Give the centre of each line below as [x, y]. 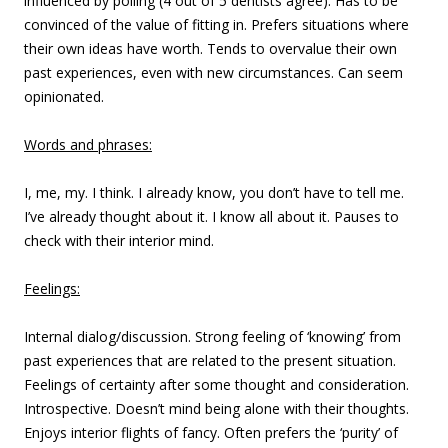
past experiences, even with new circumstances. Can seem [213, 72]
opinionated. [64, 96]
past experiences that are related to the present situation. [210, 360]
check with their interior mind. [119, 240]
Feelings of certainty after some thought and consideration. [216, 384]
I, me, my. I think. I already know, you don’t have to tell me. [214, 192]
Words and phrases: [88, 144]
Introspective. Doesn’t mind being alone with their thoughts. [216, 408]
